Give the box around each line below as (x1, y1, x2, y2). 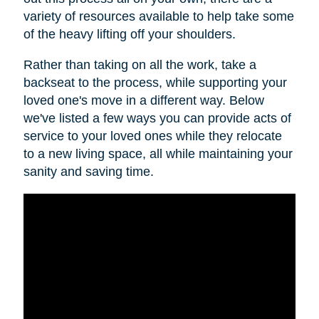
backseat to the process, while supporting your (23, 75, 287, 90)
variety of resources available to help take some (23, 9, 294, 24)
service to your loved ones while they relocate (23, 129, 282, 144)
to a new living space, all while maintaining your (23, 147, 293, 162)
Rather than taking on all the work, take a (23, 58, 256, 73)
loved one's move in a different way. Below (23, 93, 264, 108)
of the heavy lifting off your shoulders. (23, 27, 236, 42)
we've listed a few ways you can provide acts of (23, 111, 291, 126)
